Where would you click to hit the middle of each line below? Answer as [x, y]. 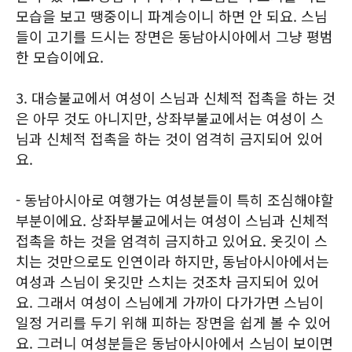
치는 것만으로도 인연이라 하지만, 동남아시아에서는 [172, 261]
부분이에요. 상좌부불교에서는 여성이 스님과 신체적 [172, 220]
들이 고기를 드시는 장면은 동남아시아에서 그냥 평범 [174, 36]
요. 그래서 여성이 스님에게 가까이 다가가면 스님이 [170, 302]
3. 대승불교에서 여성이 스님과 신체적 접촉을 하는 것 [176, 97]
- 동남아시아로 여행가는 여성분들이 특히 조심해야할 [175, 200]
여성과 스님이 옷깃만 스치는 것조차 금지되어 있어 [168, 281]
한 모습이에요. [60, 57]
